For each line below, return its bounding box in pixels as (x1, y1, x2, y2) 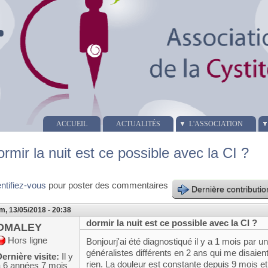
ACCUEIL (56, 120, 87, 128)
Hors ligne (8, 235, 48, 245)
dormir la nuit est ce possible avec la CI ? (86, 218, 258, 228)
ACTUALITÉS (115, 120, 160, 128)
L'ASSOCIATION (188, 120, 243, 128)
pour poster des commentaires (46, 180, 169, 190)
